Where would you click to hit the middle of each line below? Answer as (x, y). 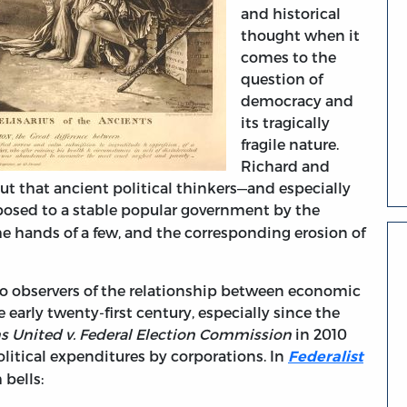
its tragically (285, 123)
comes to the (288, 57)
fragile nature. (290, 144)
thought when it (300, 35)
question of (282, 79)
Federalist (326, 357)
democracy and (297, 101)
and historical (291, 14)
